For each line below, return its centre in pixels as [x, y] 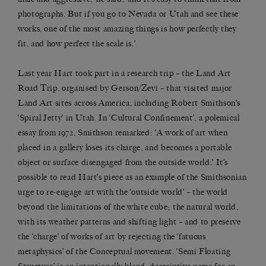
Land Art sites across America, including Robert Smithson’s [129, 103]
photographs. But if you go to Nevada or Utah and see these [129, 14]
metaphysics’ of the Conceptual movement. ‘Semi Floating [124, 252]
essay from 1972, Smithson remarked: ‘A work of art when [123, 133]
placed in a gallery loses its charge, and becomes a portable [125, 148]
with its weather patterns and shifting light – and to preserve [129, 222]
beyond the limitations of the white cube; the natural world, [128, 207]
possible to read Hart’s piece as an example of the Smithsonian [132, 178]
